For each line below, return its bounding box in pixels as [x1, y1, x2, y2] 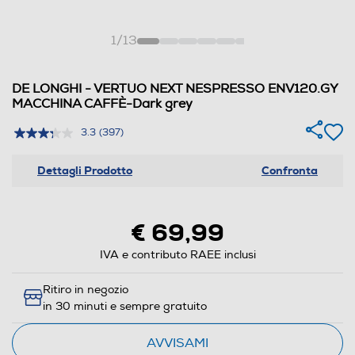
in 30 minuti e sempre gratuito [43, 299, 207, 313]
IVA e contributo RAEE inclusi [99, 247, 256, 261]
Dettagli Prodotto [37, 162, 132, 177]
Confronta [261, 162, 318, 177]
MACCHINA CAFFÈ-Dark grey [12, 95, 193, 112]
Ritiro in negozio [43, 282, 128, 296]
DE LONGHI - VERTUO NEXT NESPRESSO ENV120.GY [12, 80, 338, 97]
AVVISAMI [147, 334, 208, 351]
